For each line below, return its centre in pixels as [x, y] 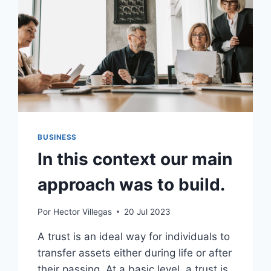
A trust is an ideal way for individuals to [134, 236]
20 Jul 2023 [147, 211]
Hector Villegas [82, 211]
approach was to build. [132, 184]
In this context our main [135, 159]
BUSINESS [57, 137]
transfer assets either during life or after [135, 253]
